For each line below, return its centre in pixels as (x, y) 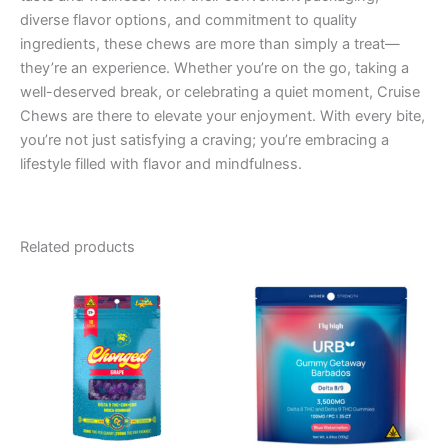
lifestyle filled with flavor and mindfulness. (161, 164)
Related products (77, 246)
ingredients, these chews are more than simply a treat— (210, 44)
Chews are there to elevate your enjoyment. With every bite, (222, 116)
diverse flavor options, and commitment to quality (188, 20)
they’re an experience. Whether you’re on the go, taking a (214, 68)
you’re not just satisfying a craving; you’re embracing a (204, 140)
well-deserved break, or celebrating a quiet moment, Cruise (220, 92)
